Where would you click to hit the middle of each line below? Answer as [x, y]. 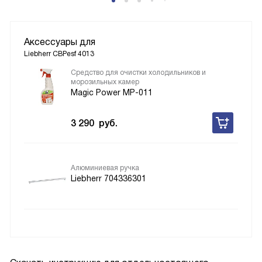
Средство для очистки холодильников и [138, 73]
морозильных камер [105, 82]
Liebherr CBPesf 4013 [59, 54]
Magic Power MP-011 [112, 93]
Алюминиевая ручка [105, 168]
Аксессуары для [60, 42]
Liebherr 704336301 [108, 179]
